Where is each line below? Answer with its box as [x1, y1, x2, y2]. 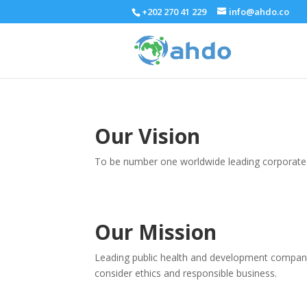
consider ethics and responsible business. [95, 267, 277, 280]
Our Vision [95, 122, 200, 150]
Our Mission [95, 218, 217, 247]
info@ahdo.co [229, 5, 289, 18]
